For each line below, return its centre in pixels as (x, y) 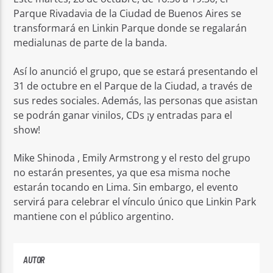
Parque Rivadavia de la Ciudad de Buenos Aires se (128, 14)
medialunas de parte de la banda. (90, 43)
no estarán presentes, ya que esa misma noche (122, 173)
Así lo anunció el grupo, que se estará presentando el (136, 71)
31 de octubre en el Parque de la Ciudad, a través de (133, 86)
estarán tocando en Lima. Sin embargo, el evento (126, 187)
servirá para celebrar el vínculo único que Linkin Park (135, 202)
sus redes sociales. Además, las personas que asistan (136, 100)
